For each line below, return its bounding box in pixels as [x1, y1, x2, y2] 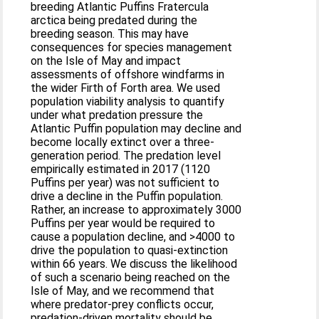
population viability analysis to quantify [31, 94, 225, 108]
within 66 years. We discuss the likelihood [31, 256, 238, 271]
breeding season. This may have [31, 26, 189, 41]
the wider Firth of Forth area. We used [31, 80, 221, 95]
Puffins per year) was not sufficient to [31, 175, 220, 189]
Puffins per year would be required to [31, 216, 216, 230]
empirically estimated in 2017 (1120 [31, 162, 211, 176]
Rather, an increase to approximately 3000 [31, 202, 242, 216]
